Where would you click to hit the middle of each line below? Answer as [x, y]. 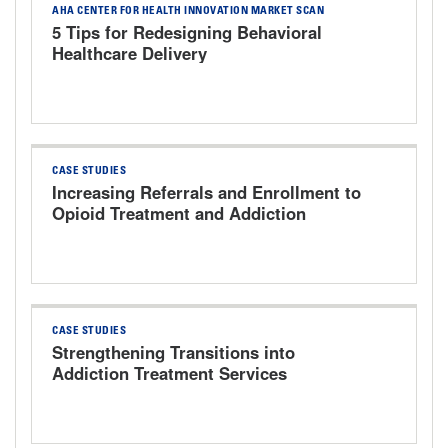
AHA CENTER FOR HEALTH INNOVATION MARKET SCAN [188, 12]
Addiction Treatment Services [169, 373]
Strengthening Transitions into [173, 352]
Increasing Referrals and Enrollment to [206, 192]
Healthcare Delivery [129, 53]
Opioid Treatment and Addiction [179, 213]
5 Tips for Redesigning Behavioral [187, 32]
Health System [109, 255]
